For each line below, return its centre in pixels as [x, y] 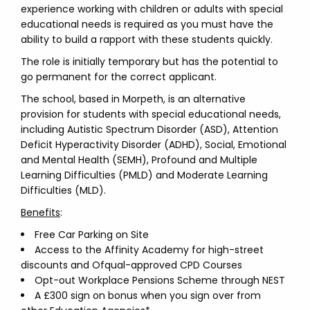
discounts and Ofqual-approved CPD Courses [131, 265]
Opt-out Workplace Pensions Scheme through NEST [160, 280]
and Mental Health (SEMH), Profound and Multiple [139, 160]
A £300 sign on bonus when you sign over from [148, 295]
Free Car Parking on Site [92, 235]
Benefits [40, 212]
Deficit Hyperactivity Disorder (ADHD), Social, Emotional [154, 145]
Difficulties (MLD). [63, 190]
